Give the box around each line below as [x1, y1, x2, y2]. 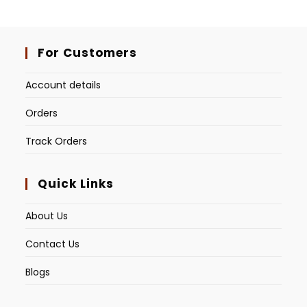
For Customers [38, 45, 138, 62]
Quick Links [38, 175, 114, 193]
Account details [25, 78, 101, 93]
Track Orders [25, 134, 88, 149]
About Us [25, 209, 69, 223]
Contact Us [25, 237, 80, 251]
